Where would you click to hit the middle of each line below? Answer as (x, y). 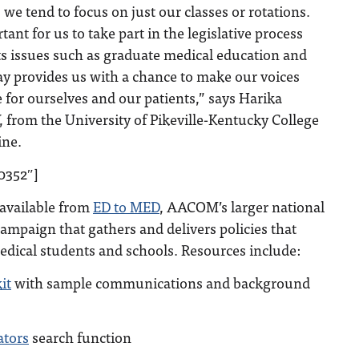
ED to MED (126, 206)
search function (80, 337)
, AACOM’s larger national (242, 206)
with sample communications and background (161, 282)
